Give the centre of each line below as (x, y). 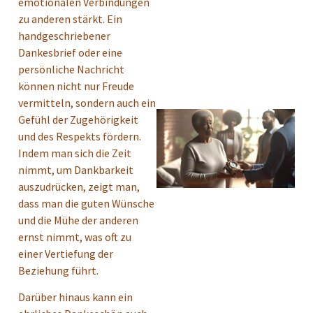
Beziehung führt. (58, 270)
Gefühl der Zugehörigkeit (78, 119)
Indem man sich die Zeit (75, 153)
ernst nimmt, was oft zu (75, 236)
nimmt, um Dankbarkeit (76, 169)
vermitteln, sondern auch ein (87, 102)
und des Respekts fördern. (80, 136)
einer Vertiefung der (66, 253)
